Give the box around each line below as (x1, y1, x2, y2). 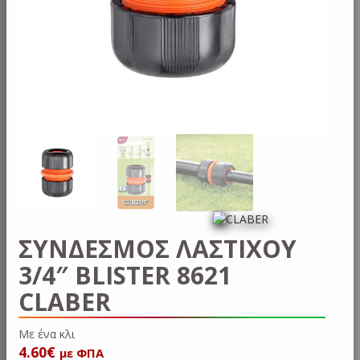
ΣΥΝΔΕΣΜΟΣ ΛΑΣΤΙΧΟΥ (18, 231, 297, 265)
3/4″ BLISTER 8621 (18, 258, 231, 292)
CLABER (18, 284, 111, 318)
